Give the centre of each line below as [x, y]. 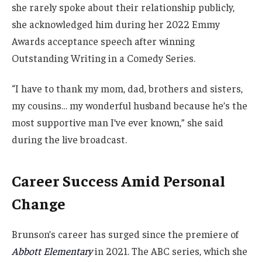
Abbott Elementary [52, 251]
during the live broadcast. [69, 139]
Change [39, 203]
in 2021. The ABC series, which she [170, 251]
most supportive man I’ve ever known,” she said [118, 123]
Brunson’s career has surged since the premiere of [125, 234]
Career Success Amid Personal [118, 180]
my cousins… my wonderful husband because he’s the [130, 106]
